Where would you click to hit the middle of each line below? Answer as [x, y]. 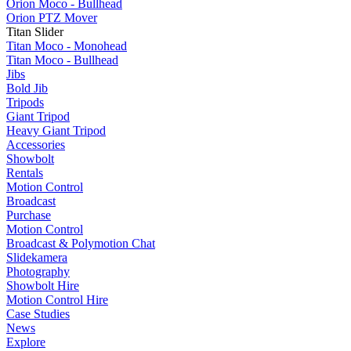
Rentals [25, 173]
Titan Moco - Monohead [67, 46]
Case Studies [38, 314]
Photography [38, 271]
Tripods [25, 102]
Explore [26, 342]
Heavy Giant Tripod [56, 130]
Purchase [29, 215]
